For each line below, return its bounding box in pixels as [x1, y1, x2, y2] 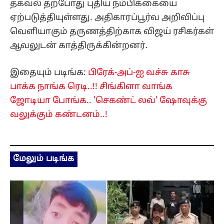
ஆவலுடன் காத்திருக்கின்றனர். [10, 40, 148, 51]
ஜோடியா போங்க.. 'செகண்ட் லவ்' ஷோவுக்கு [10, 95, 207, 106]
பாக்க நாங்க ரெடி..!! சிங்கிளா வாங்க [10, 81, 172, 92]
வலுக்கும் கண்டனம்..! [10, 109, 107, 120]
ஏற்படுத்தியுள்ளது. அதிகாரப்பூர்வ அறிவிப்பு [10, 12, 204, 23]
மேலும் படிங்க [13, 154, 74, 164]
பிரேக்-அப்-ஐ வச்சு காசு [88, 67, 190, 78]
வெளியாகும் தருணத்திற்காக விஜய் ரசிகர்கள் [10, 26, 214, 37]
